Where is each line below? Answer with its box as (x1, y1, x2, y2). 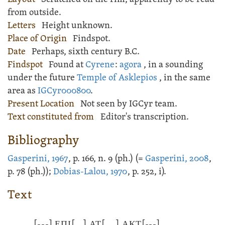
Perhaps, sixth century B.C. (32, 46, 140, 58)
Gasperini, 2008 (145, 153, 208, 165)
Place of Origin (8, 33, 67, 45)
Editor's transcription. (100, 111, 189, 123)
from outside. (8, 7, 61, 19)
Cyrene (85, 59, 115, 71)
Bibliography (8, 133, 79, 149)
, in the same (159, 72, 210, 84)
